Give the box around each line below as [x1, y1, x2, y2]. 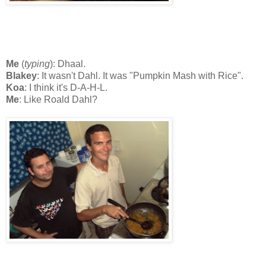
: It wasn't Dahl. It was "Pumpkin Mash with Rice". [37, 70, 243, 81]
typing [24, 58, 50, 69]
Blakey [6, 70, 37, 81]
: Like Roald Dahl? [19, 94, 97, 104]
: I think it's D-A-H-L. [24, 82, 107, 93]
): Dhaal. [50, 58, 85, 69]
